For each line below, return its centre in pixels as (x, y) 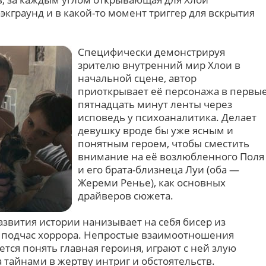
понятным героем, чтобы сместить (164, 143)
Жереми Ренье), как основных (152, 183)
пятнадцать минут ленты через (155, 104)
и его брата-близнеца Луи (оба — (159, 170)
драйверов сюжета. (126, 196)
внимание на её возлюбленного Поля (171, 156)
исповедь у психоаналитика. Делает (167, 117)
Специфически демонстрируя (151, 52)
